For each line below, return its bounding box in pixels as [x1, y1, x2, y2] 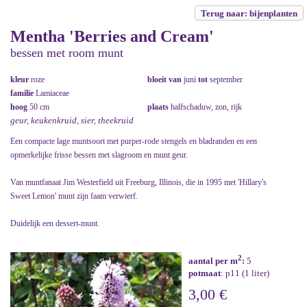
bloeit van [147, 75, 184, 84]
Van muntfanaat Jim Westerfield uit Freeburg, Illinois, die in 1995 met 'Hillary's [10, 177, 267, 187]
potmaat [188, 268, 221, 279]
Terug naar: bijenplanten [200, 8, 297, 19]
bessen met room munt [10, 46, 123, 60]
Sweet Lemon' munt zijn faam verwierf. [10, 191, 138, 201]
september [208, 75, 243, 84]
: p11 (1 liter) [221, 268, 269, 279]
